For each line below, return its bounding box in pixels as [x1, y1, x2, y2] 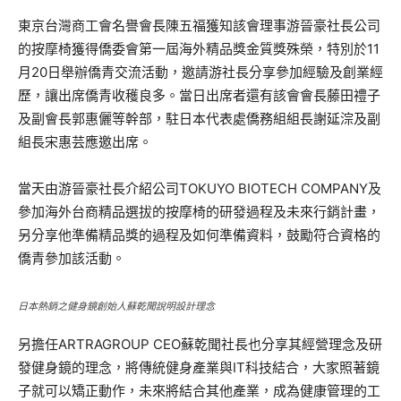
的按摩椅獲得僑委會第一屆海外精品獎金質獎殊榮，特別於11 [18, 40, 380, 57]
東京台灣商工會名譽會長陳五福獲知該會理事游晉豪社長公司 [18, 17, 380, 34]
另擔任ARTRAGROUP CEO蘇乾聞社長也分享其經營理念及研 [18, 336, 382, 353]
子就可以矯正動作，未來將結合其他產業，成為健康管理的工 [18, 382, 380, 399]
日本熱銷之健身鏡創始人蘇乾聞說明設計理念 [18, 300, 215, 312]
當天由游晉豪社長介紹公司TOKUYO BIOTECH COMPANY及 [18, 180, 381, 197]
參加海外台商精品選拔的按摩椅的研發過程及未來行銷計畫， [18, 203, 380, 220]
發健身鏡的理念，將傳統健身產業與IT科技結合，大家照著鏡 [18, 359, 380, 376]
